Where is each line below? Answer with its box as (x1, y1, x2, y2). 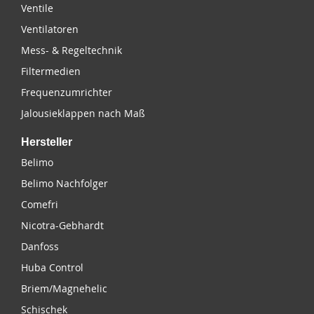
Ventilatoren (21, 22, 78, 36)
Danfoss (21, 240, 59, 254)
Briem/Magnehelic (21, 282, 107, 296)
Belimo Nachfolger (21, 177, 108, 191)
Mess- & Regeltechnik (21, 43, 122, 57)
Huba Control (21, 261, 83, 275)
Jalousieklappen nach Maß (21, 107, 145, 121)
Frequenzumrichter (21, 86, 112, 100)
